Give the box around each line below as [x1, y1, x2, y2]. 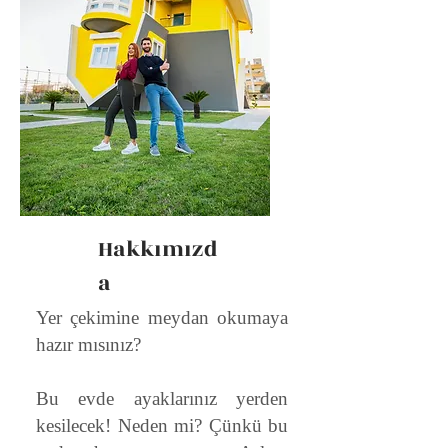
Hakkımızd [98, 233, 218, 266]
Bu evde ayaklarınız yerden [36, 388, 288, 409]
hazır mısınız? [36, 334, 141, 355]
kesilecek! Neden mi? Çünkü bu [36, 415, 288, 436]
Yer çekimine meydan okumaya [36, 307, 288, 328]
